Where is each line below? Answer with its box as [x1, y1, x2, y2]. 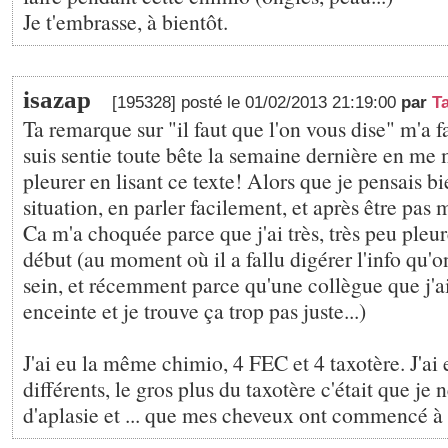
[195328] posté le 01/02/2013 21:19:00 [112, 93, 401, 112]
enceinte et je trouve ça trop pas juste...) [23, 296, 366, 325]
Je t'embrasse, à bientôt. [23, 7, 228, 36]
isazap [23, 86, 91, 113]
